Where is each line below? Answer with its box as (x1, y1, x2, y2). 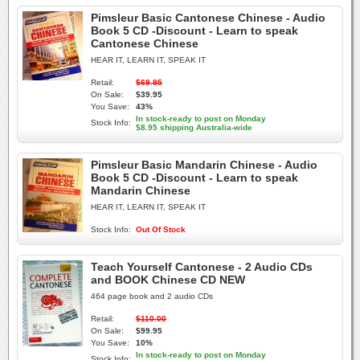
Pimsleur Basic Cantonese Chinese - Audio (91, 11, 325, 24)
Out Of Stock (136, 225, 186, 234)
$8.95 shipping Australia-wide (136, 123, 252, 132)
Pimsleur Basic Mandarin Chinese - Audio (91, 158, 317, 171)
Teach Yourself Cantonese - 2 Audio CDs (91, 260, 313, 273)
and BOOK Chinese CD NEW (91, 273, 245, 286)
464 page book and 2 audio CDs (91, 292, 213, 301)
